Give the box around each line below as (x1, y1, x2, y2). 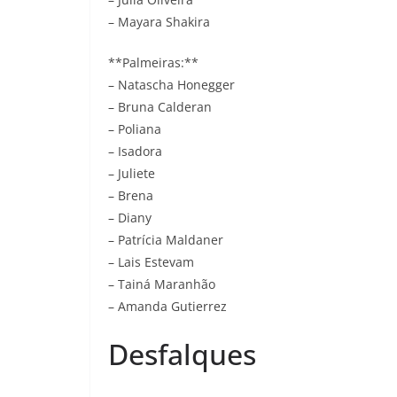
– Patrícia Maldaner (108, 231, 223, 248)
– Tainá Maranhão (108, 276, 215, 292)
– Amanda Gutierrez (108, 298, 227, 315)
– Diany (108, 209, 152, 226)
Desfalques (108, 335, 256, 373)
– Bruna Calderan (108, 98, 212, 115)
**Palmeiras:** (108, 54, 198, 71)
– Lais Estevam (108, 253, 194, 270)
